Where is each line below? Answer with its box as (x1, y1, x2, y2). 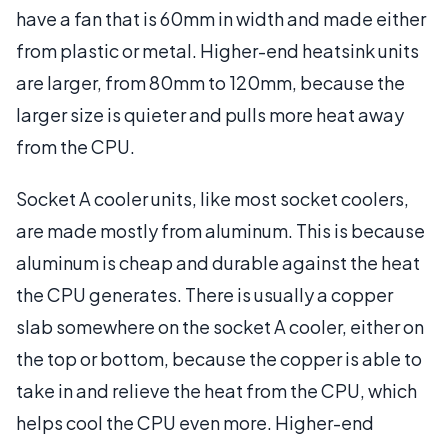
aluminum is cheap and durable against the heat (16, 250, 420, 274)
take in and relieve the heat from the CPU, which (16, 378, 417, 402)
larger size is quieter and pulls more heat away (16, 102, 404, 126)
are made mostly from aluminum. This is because (16, 218, 425, 242)
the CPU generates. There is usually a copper (16, 282, 393, 306)
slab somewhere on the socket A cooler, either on (16, 314, 424, 338)
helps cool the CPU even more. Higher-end (16, 410, 374, 434)
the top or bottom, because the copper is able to (16, 346, 422, 370)
